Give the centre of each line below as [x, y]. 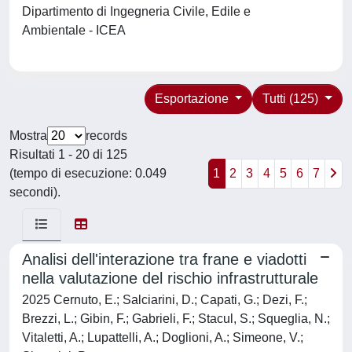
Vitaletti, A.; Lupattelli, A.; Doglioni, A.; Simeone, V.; [163, 337]
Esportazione [193, 99]
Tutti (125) [292, 99]
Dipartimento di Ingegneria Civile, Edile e [136, 11]
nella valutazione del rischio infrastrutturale [170, 278]
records [106, 136]
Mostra [28, 136]
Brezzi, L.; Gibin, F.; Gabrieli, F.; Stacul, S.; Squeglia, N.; [176, 319]
